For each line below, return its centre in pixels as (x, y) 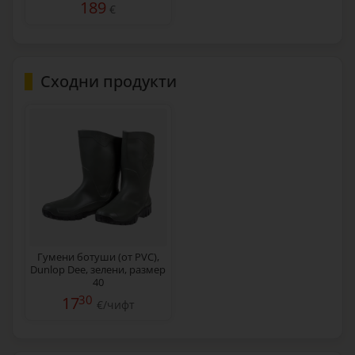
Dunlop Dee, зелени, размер (98, 269)
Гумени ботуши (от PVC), (98, 256)
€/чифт (114, 304)
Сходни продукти (109, 81)
